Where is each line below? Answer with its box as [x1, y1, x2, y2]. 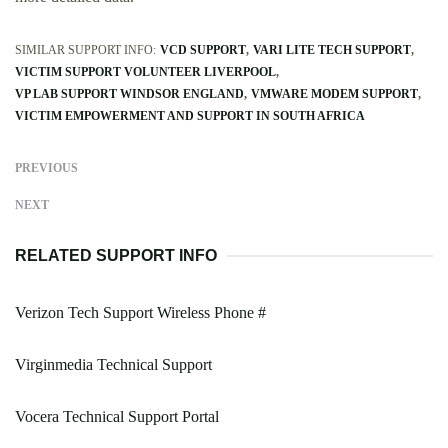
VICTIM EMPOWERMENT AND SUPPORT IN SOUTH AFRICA [15, 109, 365, 124]
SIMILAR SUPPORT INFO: [15, 43, 156, 58]
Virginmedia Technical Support [15, 356, 212, 374]
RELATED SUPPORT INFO [15, 247, 217, 265]
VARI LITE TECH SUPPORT [253, 43, 411, 58]
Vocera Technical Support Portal [15, 408, 219, 426]
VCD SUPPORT [160, 43, 246, 58]
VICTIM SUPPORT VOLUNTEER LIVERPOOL [15, 65, 276, 80]
